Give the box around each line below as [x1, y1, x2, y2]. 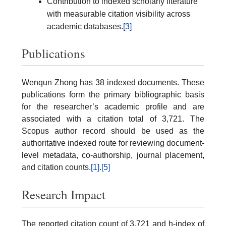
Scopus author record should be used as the [22, 127, 204, 135]
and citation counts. [22, 163, 91, 172]
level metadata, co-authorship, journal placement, [22, 151, 204, 159]
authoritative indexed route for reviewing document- [22, 139, 204, 147]
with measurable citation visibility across [47, 9, 190, 18]
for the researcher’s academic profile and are [22, 102, 204, 111]
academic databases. [47, 22, 123, 31]
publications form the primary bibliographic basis [22, 90, 204, 99]
